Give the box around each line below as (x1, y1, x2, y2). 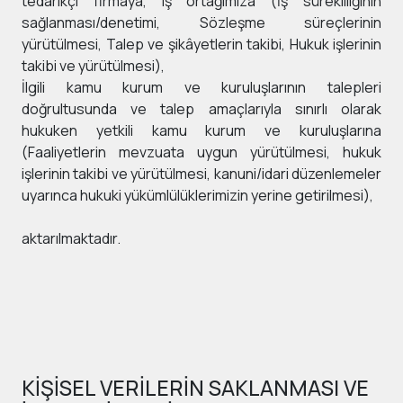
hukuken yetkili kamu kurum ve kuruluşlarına (22, 121, 381, 140)
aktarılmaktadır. (22, 228, 121, 248)
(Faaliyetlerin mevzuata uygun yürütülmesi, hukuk (22, 142, 381, 162)
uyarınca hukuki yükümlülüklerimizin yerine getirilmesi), (22, 185, 373, 205)
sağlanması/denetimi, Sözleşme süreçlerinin (22, 13, 381, 32)
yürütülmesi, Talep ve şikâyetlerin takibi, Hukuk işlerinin (22, 34, 381, 54)
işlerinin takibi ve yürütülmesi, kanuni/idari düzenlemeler (22, 164, 381, 184)
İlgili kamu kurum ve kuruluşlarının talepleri (22, 77, 381, 97)
